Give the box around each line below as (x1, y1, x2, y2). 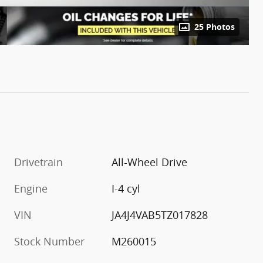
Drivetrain (14, 154, 63, 169)
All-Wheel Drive (112, 154, 188, 169)
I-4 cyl (112, 181, 141, 195)
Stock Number (14, 234, 85, 248)
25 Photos (194, 21, 235, 32)
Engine (14, 181, 48, 195)
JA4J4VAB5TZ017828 (112, 207, 208, 222)
